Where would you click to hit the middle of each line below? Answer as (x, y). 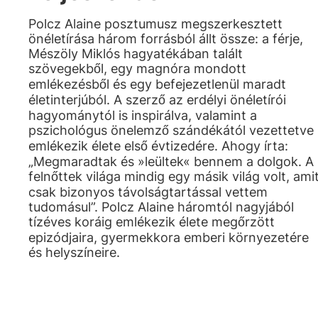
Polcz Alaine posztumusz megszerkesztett (155, 24)
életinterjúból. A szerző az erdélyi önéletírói (157, 100)
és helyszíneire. (74, 252)
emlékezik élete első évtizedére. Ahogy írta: (158, 146)
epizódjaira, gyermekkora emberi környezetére (169, 237)
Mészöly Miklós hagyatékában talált (136, 54)
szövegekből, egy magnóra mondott (137, 68)
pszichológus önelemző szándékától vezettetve (171, 130)
